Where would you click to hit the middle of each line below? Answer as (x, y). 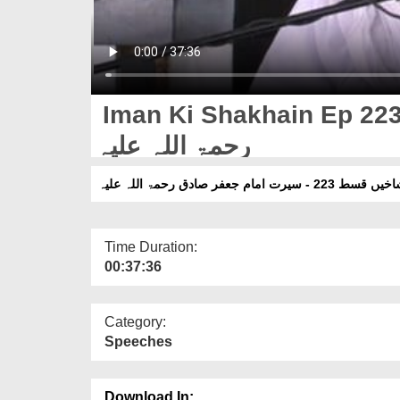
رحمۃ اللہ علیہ (173, 146)
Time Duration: (151, 246)
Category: (135, 321)
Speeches (138, 341)
